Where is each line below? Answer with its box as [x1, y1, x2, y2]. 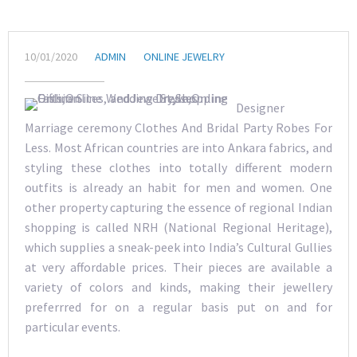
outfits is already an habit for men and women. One [25, 179, 332, 195]
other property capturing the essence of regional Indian [25, 199, 332, 215]
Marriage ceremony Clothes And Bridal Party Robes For [25, 120, 332, 135]
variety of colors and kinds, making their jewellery [25, 279, 332, 295]
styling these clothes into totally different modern [25, 159, 332, 175]
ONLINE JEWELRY [143, 49, 225, 64]
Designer [236, 100, 284, 116]
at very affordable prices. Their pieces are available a [25, 259, 332, 275]
